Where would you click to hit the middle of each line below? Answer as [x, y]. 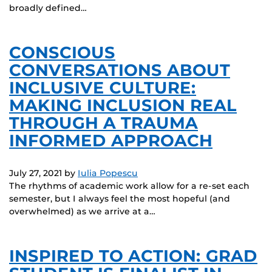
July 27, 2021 [36, 173]
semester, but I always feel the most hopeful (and [120, 198]
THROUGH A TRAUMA [104, 123]
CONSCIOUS [62, 52]
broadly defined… [48, 8]
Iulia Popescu [108, 173]
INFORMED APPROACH [111, 140]
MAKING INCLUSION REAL [123, 105]
